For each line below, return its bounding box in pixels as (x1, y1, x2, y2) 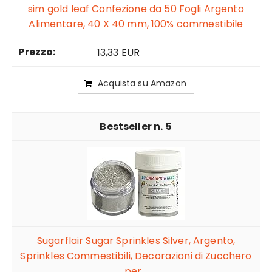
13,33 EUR (97, 46, 140, 60)
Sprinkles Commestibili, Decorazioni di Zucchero (20, 249, 252, 263)
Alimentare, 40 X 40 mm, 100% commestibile (29, 17, 243, 32)
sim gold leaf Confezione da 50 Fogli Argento (28, 2, 244, 16)
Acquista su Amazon (98, 77, 186, 90)
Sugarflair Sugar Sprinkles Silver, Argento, (36, 234, 236, 248)
